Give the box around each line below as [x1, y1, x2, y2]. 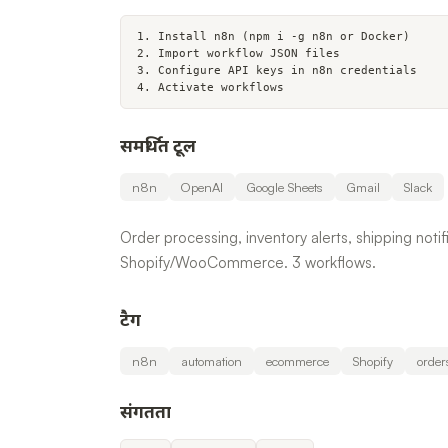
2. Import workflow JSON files [137, 47, 340, 60]
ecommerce [266, 353, 329, 369]
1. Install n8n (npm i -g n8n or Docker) [137, 30, 410, 43]
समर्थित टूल [120, 137, 196, 157]
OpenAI [181, 179, 223, 195]
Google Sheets [247, 179, 323, 195]
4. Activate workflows [137, 81, 284, 94]
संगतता [120, 403, 171, 423]
